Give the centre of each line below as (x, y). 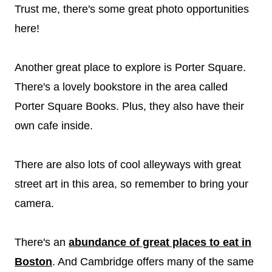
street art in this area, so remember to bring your (131, 184)
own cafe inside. (54, 125)
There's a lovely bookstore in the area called (121, 87)
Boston (33, 261)
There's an (42, 242)
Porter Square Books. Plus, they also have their (129, 106)
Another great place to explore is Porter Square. (130, 67)
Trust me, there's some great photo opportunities (132, 9)
